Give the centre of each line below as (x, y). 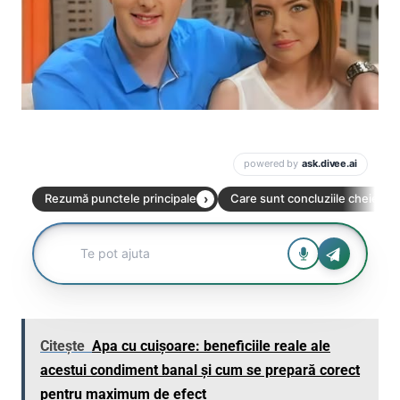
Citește (62, 346)
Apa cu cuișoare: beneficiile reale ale (211, 346)
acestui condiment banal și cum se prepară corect (200, 370)
